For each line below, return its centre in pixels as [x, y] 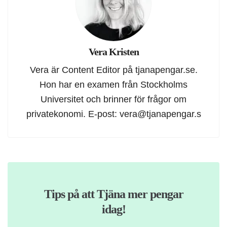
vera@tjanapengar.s [160, 114]
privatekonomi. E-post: [73, 114]
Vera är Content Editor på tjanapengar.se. [113, 70]
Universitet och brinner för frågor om [113, 99]
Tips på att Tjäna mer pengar [113, 194]
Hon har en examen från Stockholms [113, 85]
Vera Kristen [113, 52]
